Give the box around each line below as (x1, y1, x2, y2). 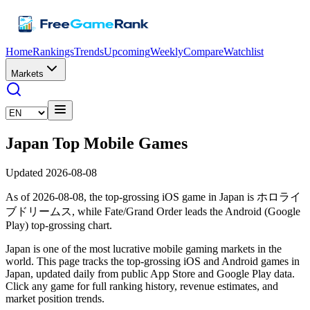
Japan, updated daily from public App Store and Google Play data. (6, 267, 295, 280)
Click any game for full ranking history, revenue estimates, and (6, 280, 278, 292)
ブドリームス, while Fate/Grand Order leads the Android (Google (6, 205, 300, 217)
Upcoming (104, 46, 150, 57)
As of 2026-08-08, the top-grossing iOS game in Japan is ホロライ (6, 190, 301, 203)
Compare (183, 46, 224, 57)
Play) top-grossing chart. (6, 219, 112, 231)
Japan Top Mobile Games (6, 134, 188, 152)
